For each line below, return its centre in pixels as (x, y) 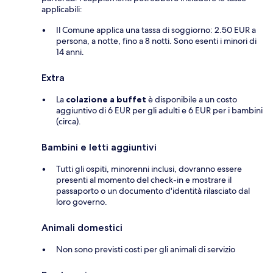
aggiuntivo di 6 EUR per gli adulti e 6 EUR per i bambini (159, 111)
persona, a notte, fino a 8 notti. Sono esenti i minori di (156, 41)
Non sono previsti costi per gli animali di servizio (146, 250)
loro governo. (82, 202)
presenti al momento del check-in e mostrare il (144, 180)
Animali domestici (82, 228)
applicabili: (62, 9)
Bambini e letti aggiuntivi (99, 147)
